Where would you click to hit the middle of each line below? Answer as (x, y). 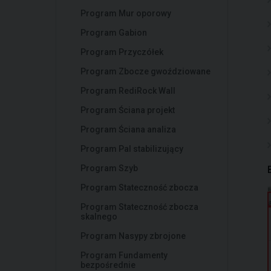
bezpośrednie (108, 265)
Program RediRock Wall (128, 91)
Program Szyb (109, 168)
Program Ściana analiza (128, 129)
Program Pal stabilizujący (132, 149)
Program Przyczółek (122, 52)
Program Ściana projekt (128, 110)
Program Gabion (114, 33)
